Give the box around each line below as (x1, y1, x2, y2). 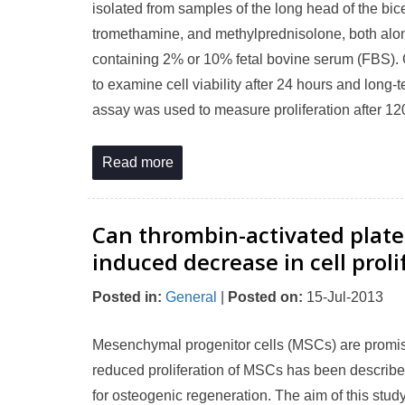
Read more (101, 155, 174, 170)
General (165, 289, 217, 305)
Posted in (92, 289, 157, 305)
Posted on (228, 289, 298, 305)
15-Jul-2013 (303, 289, 383, 305)
